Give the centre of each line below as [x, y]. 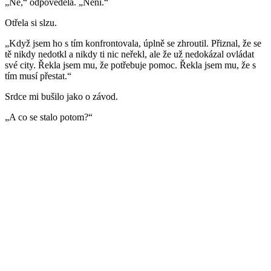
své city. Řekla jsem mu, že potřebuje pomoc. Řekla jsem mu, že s [130, 65]
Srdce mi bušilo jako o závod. [61, 97]
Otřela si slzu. [31, 23]
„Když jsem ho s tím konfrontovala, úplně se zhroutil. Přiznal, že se [133, 44]
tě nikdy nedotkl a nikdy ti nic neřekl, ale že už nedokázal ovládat [129, 54]
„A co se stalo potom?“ [49, 117]
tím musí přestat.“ [38, 76]
